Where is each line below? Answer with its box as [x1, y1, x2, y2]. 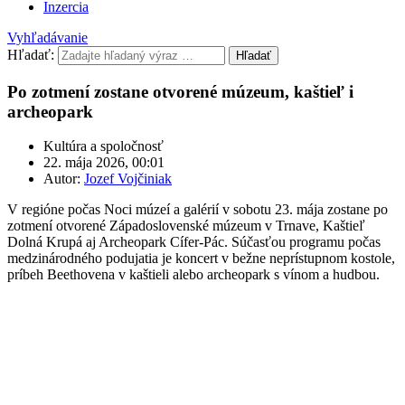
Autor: [43, 171, 84, 187]
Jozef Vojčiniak [84, 171, 172, 187]
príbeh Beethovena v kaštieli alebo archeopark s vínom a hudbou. [7, 267, 380, 283]
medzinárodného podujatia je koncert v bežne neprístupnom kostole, [7, 250, 395, 267]
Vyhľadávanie [7, 30, 88, 45]
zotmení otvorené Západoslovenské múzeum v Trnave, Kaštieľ [7, 218, 365, 234]
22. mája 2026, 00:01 [43, 155, 165, 171]
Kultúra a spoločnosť [43, 138, 164, 155]
